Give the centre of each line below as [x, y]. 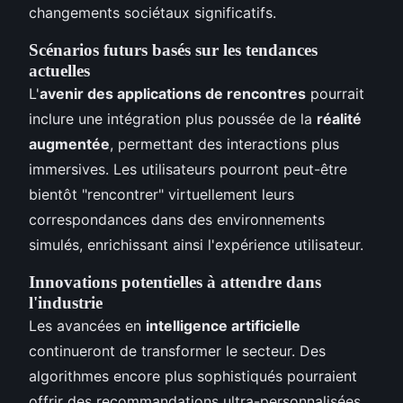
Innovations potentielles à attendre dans [175, 282]
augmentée [69, 144]
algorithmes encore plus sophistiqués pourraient [193, 376]
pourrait [335, 94]
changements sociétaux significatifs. [152, 13]
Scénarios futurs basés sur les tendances [173, 50]
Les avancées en [87, 326]
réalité [339, 119]
